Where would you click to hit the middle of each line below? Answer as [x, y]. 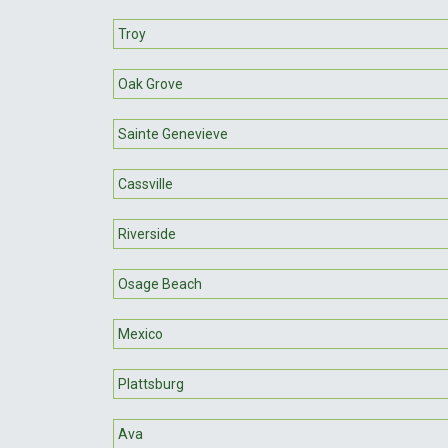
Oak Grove [150, 83]
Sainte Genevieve [173, 133]
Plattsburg [151, 383]
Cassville [145, 183]
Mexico [140, 333]
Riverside [147, 233]
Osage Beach [160, 283]
